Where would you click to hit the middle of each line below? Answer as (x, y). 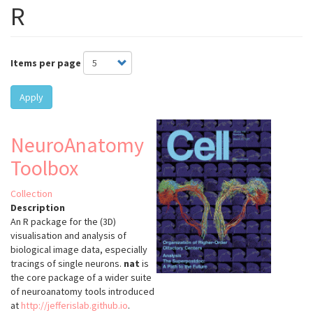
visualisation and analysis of (68, 236)
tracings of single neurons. (67, 264)
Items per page (46, 63)
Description (38, 208)
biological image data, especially (79, 250)
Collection (31, 194)
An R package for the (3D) (63, 222)
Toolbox (44, 168)
